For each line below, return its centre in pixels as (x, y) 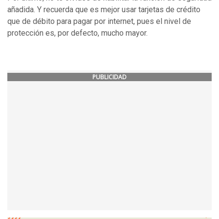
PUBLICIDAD (109, 77)
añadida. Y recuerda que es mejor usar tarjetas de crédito (104, 10)
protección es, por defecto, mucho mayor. (77, 33)
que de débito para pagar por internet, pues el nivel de (99, 22)
